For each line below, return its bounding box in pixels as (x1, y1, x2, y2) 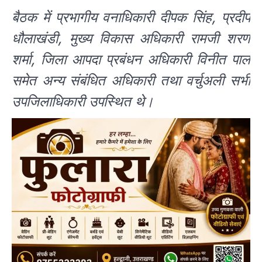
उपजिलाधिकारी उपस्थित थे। (12, 93, 154, 111)
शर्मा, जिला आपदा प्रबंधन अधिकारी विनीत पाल (12, 51, 250, 68)
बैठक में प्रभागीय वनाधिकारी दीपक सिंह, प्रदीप (12, 9, 250, 26)
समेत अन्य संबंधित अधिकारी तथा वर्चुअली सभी (12, 72, 250, 89)
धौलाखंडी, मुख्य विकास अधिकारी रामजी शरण (12, 30, 250, 47)
